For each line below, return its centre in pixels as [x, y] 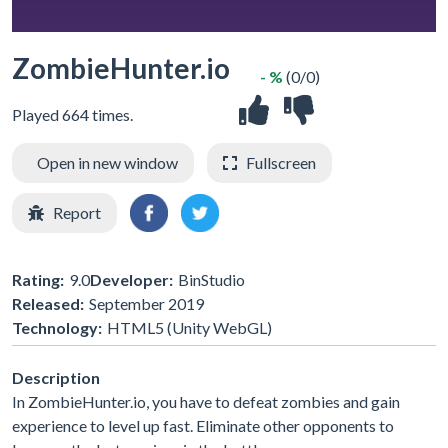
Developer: [131, 279]
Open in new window [107, 162]
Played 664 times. [72, 114]
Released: [48, 303]
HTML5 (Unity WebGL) [189, 327]
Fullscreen [281, 162]
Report [77, 212]
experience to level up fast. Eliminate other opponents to [203, 425]
